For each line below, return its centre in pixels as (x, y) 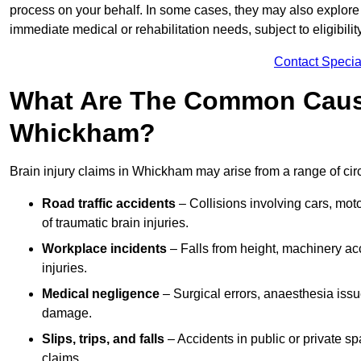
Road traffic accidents (109, 204)
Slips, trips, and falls (103, 339)
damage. (67, 313)
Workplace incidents (104, 249)
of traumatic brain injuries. (115, 223)
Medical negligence (101, 294)
